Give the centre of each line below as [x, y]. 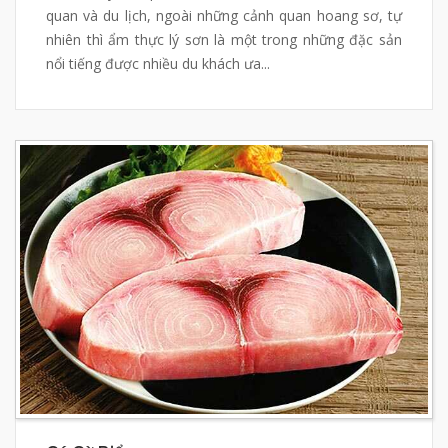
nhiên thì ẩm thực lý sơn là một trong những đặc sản [224, 39]
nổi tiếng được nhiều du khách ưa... [158, 63]
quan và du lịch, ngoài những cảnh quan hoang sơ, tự [224, 15]
